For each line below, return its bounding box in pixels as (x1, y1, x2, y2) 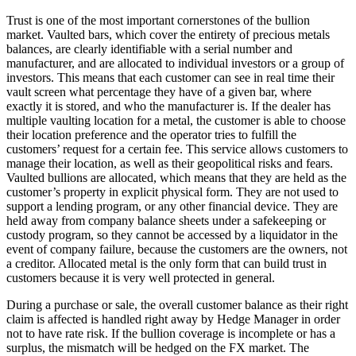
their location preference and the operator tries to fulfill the (6, 127, 296, 141)
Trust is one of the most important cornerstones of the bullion (6, 13, 310, 27)
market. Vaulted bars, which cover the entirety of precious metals (6, 27, 330, 41)
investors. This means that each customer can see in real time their (6, 70, 335, 84)
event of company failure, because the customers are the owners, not (6, 242, 347, 256)
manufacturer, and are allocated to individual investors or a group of (6, 56, 344, 70)
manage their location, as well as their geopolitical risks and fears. (6, 156, 333, 170)
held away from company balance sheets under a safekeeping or (6, 213, 326, 227)
